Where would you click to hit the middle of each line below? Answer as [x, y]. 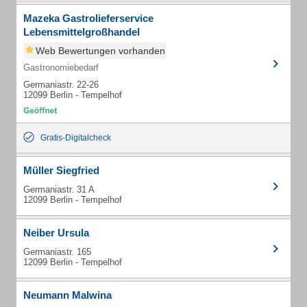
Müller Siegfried [61, 170]
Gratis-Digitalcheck [76, 138]
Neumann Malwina [67, 295]
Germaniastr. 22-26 [61, 85]
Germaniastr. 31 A [59, 189]
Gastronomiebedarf [61, 67]
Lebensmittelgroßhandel [82, 32]
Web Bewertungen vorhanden [100, 51]
